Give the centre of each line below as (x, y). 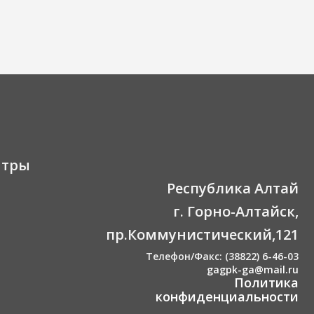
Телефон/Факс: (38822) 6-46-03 (222, 256)
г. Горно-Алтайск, (236, 211)
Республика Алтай (233, 188)
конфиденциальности (227, 296)
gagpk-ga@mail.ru (253, 269)
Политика (266, 282)
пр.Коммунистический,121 (202, 234)
